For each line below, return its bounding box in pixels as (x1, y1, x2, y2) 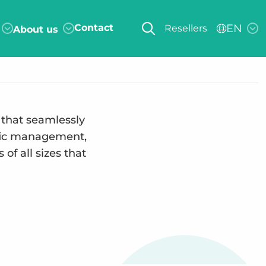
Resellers (164, 23, 207, 34)
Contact (74, 21, 113, 33)
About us (12, 23, 58, 35)
